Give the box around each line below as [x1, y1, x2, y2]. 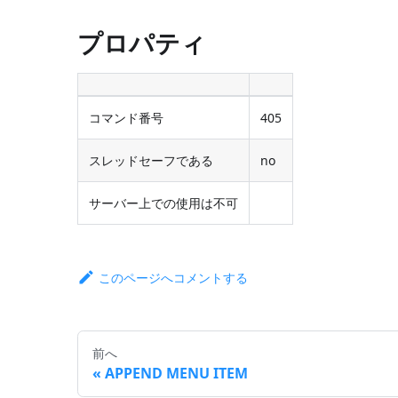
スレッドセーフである [89, 151, 214, 169]
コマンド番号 [89, 108, 164, 126]
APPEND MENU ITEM [105, 362, 249, 383]
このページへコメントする [99, 268, 249, 286]
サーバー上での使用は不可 [89, 194, 239, 211]
